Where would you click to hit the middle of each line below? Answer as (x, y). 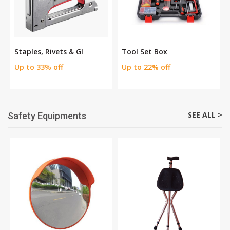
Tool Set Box (145, 52)
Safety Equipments (47, 116)
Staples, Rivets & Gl (49, 52)
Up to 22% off (146, 67)
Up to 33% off (39, 67)
